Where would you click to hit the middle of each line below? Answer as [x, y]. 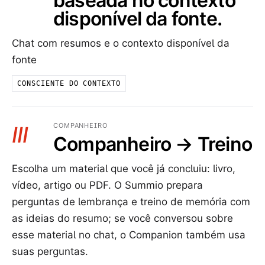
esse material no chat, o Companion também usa [129, 235]
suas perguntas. [50, 252]
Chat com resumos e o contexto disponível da [121, 43]
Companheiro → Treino [153, 144]
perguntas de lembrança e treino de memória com [131, 202]
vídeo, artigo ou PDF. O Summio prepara [107, 185]
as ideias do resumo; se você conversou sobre [122, 219]
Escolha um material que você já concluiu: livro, [124, 169]
